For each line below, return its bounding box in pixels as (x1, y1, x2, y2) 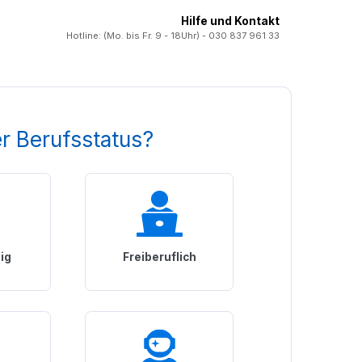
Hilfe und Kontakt (181, 15, 280, 28)
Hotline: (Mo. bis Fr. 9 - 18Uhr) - (66, 30, 208, 42)
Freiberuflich (122, 250, 196, 264)
